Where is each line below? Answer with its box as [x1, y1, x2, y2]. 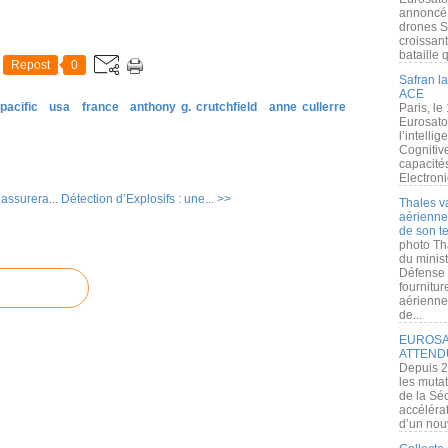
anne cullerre [268, 100, 347, 114]
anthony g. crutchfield [129, 100, 258, 114]
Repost [11, 58, 50, 72]
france [81, 100, 119, 114]
